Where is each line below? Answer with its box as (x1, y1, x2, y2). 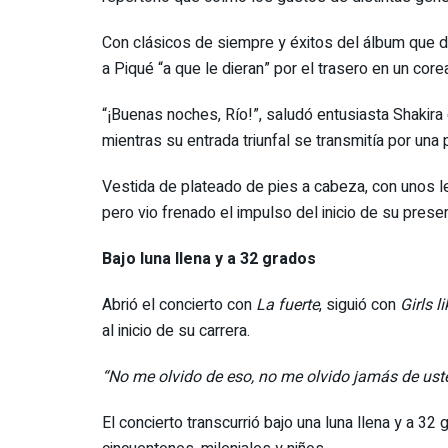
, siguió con (319, 292, 400, 317)
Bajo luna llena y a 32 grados (102, 246, 316, 271)
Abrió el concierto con (102, 292, 256, 317)
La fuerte (256, 292, 319, 317)
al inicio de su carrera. (102, 318, 250, 343)
